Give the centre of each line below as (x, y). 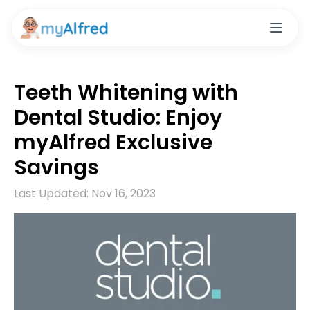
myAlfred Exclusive (113, 143)
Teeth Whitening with (126, 93)
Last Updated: (51, 193)
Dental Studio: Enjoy (118, 118)
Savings (56, 167)
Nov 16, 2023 (124, 193)
